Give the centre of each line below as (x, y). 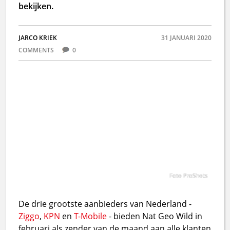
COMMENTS (37, 50)
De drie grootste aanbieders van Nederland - (105, 204)
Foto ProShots (188, 175)
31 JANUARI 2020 (186, 38)
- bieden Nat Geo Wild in (155, 216)
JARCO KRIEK (38, 38)
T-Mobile (91, 216)
